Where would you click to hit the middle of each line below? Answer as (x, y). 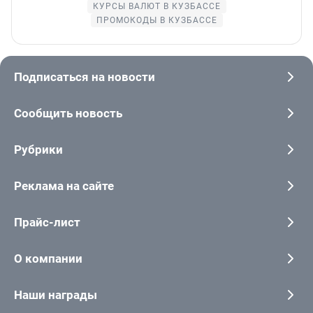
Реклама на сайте (64, 186)
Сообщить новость (68, 114)
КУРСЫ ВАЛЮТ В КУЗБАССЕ (156, 7)
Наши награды (56, 295)
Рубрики (38, 150)
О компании (48, 259)
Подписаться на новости (85, 77)
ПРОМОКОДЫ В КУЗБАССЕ (156, 21)
